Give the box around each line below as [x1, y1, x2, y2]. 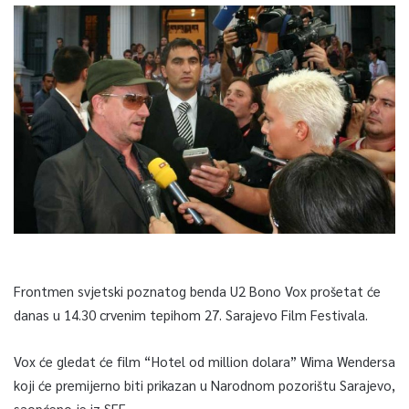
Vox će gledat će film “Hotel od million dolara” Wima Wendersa [14, 352, 395, 371]
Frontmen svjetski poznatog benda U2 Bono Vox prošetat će [14, 282, 381, 300]
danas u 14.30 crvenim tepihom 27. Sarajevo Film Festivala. [14, 306, 372, 324]
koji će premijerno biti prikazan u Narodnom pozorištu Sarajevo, [14, 376, 395, 394]
